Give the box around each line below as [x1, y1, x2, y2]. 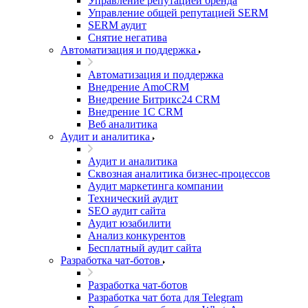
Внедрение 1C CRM [88, 106, 183, 118]
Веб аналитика [88, 118, 157, 130]
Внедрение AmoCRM [88, 81, 189, 93]
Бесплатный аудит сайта [88, 242, 201, 254]
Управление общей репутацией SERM [88, 7, 268, 19]
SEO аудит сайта [88, 205, 166, 217]
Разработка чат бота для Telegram [88, 291, 243, 303]
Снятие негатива [88, 32, 167, 43]
